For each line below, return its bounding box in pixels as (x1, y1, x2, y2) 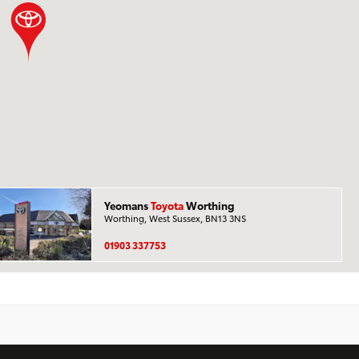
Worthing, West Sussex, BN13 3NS (104, 212, 247, 224)
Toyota (151, 198, 184, 212)
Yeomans (104, 198, 151, 212)
